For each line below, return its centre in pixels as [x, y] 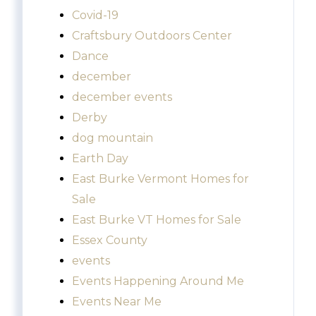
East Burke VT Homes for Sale [157, 220]
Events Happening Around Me [158, 281]
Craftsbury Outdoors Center [152, 36]
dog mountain [113, 138]
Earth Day [100, 159]
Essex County [110, 241]
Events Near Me [117, 302]
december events [122, 97]
